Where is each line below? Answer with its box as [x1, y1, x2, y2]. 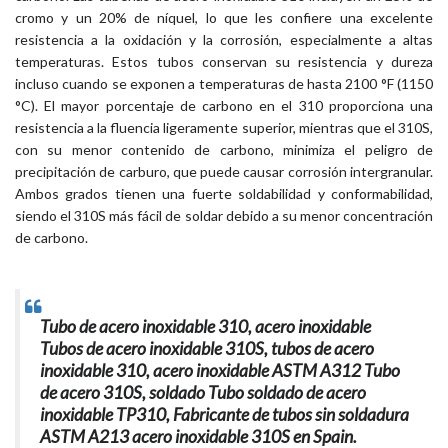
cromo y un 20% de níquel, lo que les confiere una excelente [15, 8, 433, 26]
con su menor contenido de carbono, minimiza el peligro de [15, 140, 433, 158]
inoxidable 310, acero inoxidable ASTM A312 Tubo [40, 359, 400, 381]
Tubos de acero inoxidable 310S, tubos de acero [40, 337, 374, 359]
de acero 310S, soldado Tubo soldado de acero [40, 381, 366, 403]
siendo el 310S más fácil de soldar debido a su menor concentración [15, 206, 433, 224]
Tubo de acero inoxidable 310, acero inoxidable [40, 315, 371, 337]
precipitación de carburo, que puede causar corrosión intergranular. [15, 162, 433, 180]
